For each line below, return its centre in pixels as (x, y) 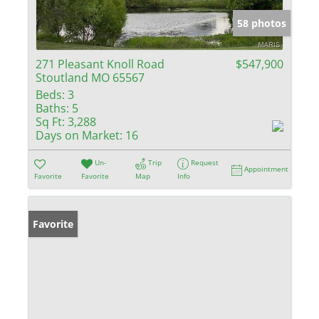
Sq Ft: (50, 122)
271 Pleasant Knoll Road (100, 64)
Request (205, 163)
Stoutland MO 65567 (90, 78)
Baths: (52, 109)
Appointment (267, 169)
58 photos (262, 23)
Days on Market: (79, 136)
